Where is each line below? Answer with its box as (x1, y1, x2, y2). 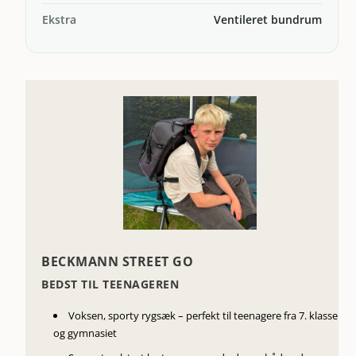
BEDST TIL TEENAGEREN (41, 276, 180, 292)
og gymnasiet (53, 326, 118, 341)
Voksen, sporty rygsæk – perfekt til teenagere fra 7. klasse (68, 308, 339, 323)
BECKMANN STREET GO (41, 252, 194, 270)
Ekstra (42, 12, 77, 28)
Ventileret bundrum (213, 12, 322, 28)
